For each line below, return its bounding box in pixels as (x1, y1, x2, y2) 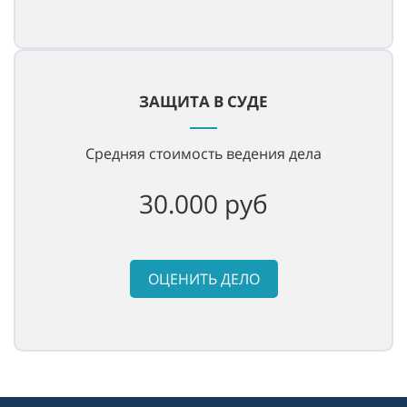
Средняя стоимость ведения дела (85, 144, 322, 164)
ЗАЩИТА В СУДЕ (139, 91, 268, 113)
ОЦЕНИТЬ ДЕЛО (147, 269, 260, 290)
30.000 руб (139, 186, 268, 222)
